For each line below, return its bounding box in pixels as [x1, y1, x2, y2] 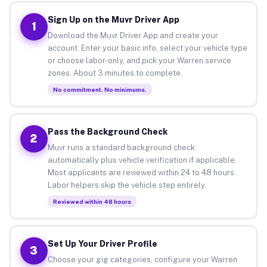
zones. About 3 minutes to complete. [47, 68, 182, 77]
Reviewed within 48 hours [52, 197, 131, 205]
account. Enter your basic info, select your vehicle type [47, 43, 247, 52]
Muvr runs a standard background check [47, 142, 195, 152]
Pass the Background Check [47, 126, 167, 136]
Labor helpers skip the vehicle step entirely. [47, 180, 206, 190]
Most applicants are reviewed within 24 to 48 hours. [47, 167, 236, 177]
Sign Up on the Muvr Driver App [47, 14, 179, 24]
